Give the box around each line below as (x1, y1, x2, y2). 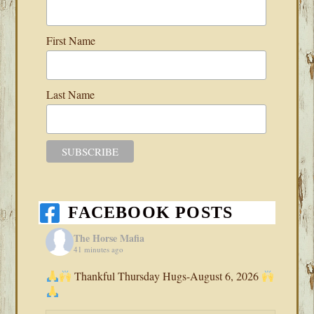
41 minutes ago (74, 243, 124, 254)
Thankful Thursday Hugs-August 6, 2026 (71, 268, 261, 284)
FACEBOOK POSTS (68, 203, 233, 222)
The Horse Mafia (74, 230, 145, 245)
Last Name (46, 86, 95, 102)
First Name (46, 32, 95, 48)
